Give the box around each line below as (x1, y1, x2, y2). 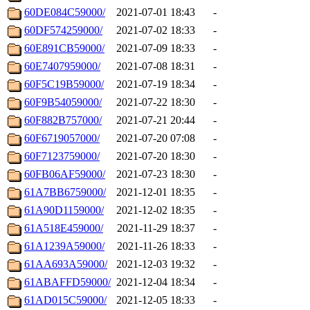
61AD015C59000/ (24, 294, 107, 307)
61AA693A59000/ (24, 258, 107, 271)
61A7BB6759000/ (24, 186, 106, 199)
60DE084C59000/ (24, 6, 105, 19)
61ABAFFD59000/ (24, 276, 111, 289)
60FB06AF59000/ (24, 168, 105, 181)
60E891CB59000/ (24, 42, 104, 55)
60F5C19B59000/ (24, 78, 104, 91)
